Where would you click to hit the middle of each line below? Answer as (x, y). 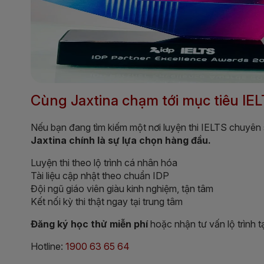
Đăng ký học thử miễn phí (89, 224)
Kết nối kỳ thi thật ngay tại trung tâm (107, 201)
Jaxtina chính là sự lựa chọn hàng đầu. (121, 140)
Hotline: (48, 246)
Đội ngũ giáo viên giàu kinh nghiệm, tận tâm (122, 188)
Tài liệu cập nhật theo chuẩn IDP (100, 175)
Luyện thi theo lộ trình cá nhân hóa (104, 162)
